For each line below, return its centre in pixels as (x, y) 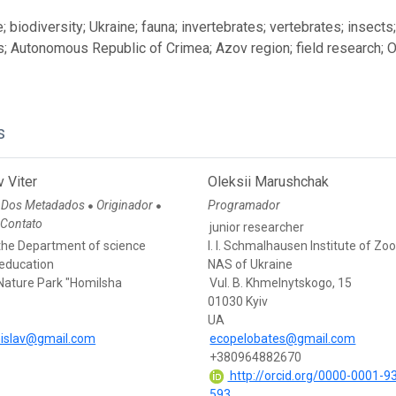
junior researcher (257, 228)
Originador (126, 206)
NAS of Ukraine (251, 265)
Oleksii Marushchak (269, 182)
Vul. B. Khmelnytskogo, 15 (281, 283)
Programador (244, 206)
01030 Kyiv (238, 302)
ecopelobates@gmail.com (283, 339)
